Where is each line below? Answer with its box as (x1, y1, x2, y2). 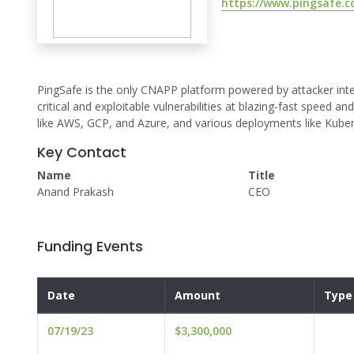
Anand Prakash (37, 184, 114, 200)
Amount (175, 288, 220, 303)
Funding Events (37, 236, 143, 257)
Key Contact (37, 142, 126, 163)
